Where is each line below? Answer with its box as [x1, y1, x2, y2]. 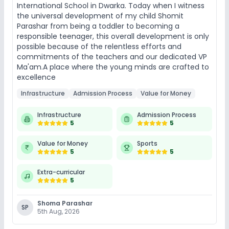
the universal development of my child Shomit [17, 10, 184, 21]
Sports [137, 139, 157, 148]
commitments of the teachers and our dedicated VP [17, 51, 207, 62]
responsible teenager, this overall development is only [17, 31, 209, 41]
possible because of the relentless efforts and [17, 41, 181, 52]
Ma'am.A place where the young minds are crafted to [17, 61, 209, 72]
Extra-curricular [37, 167, 85, 176]
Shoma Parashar [37, 198, 93, 208]
